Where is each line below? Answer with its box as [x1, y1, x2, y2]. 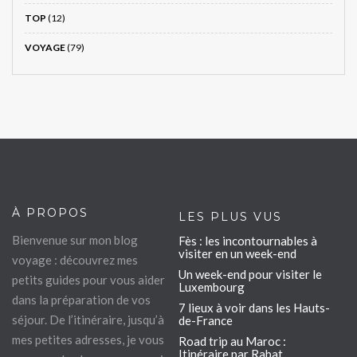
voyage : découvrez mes [12, 252, 138, 267]
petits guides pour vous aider [12, 272, 165, 287]
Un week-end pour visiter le [178, 266, 322, 281]
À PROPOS [12, 205, 88, 220]
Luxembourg [178, 279, 245, 294]
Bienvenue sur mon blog [12, 232, 138, 247]
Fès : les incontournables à [178, 233, 317, 248]
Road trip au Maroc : [178, 333, 286, 348]
